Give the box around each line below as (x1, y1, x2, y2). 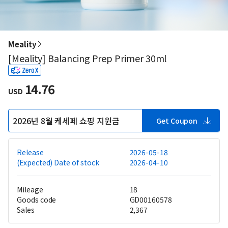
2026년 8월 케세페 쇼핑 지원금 (13, 114, 120, 127)
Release (17, 147, 44, 157)
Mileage (17, 184, 43, 194)
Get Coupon (156, 116, 197, 126)
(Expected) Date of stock (17, 157, 99, 167)
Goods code (17, 194, 56, 205)
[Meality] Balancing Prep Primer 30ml (8, 51, 167, 65)
